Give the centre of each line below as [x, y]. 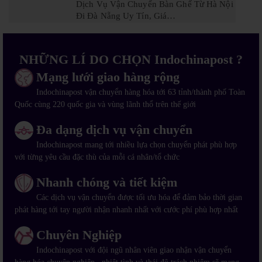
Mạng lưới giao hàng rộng [108, 77]
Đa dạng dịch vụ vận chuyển [114, 130]
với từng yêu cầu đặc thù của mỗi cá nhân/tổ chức [97, 157]
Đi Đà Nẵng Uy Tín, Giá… [126, 16]
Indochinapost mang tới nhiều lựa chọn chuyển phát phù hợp [137, 145]
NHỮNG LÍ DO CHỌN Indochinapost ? [131, 60]
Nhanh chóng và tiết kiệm [107, 182]
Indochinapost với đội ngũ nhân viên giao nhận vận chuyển [134, 250]
